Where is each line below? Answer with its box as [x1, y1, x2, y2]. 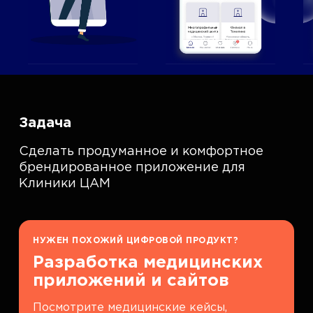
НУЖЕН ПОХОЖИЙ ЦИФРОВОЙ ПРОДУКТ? [33, 237, 239, 245]
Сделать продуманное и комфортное [19, 146, 264, 157]
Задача [19, 117, 72, 129]
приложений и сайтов [33, 273, 230, 289]
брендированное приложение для [19, 162, 246, 173]
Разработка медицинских [33, 255, 263, 270]
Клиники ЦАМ [19, 178, 111, 189]
